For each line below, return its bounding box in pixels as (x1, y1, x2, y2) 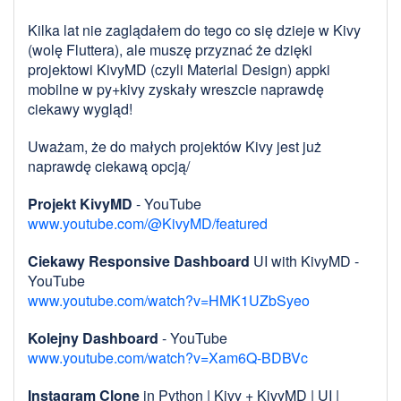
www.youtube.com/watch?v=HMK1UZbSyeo (28, 290, 310, 311)
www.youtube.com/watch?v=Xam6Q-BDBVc (28, 347, 308, 369)
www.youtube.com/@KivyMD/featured (28, 213, 268, 235)
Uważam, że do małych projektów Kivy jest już (28, 136, 321, 158)
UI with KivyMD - (250, 251, 359, 272)
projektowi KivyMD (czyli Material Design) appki (28, 59, 330, 81)
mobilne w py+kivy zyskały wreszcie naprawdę (28, 79, 324, 100)
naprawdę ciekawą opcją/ (28, 156, 190, 177)
